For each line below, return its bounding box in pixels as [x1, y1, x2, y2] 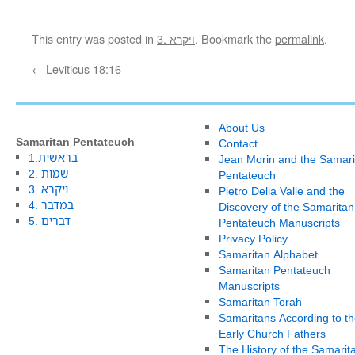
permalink [275, 30, 324, 47]
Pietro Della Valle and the [218, 183, 345, 198]
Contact [218, 136, 258, 151]
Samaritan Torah [218, 294, 302, 309]
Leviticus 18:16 [43, 60, 121, 77]
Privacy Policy [218, 231, 288, 246]
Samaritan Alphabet [218, 246, 318, 261]
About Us [218, 120, 265, 135]
